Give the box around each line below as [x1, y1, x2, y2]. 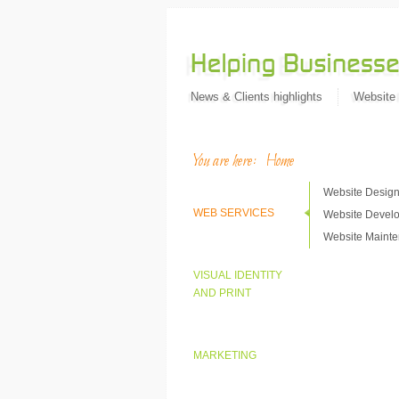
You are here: [193, 151, 266, 173]
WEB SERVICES [193, 207, 274, 219]
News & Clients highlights [191, 90, 322, 103]
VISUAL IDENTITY [193, 269, 282, 281]
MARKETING [193, 349, 256, 362]
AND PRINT [193, 287, 251, 299]
